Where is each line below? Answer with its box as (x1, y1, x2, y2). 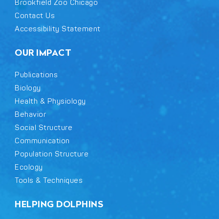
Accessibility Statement (15, 24, 101, 34)
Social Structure (15, 123, 72, 132)
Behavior (15, 109, 46, 119)
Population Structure (15, 149, 88, 159)
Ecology (15, 162, 43, 172)
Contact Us (15, 11, 55, 21)
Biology (15, 83, 41, 93)
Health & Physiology (15, 96, 86, 106)
